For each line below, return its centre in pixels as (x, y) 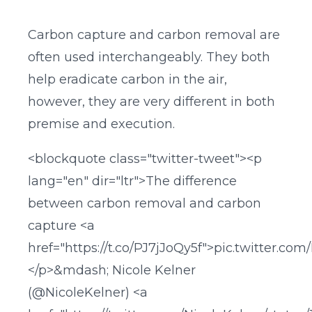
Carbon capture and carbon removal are (154, 35)
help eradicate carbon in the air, (127, 80)
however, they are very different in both (151, 102)
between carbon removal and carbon (145, 204)
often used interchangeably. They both (149, 57)
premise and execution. (101, 124)
